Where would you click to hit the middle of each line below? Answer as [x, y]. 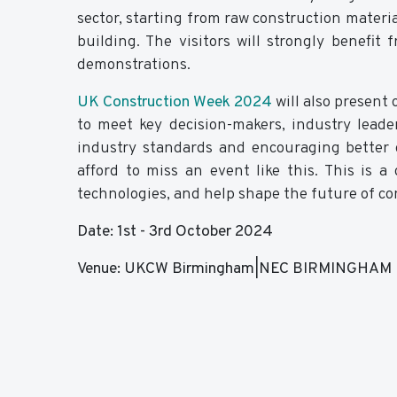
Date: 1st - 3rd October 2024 [177, 231]
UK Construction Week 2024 [175, 102]
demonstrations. [134, 65]
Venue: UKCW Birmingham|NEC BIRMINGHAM [234, 269]
